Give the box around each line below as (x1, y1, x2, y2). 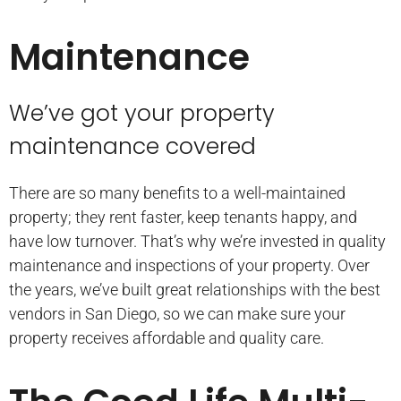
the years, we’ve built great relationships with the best (9, 280, 380, 300)
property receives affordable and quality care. (9, 328, 324, 348)
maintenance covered (9, 131, 256, 163)
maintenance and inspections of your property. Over (9, 256, 370, 276)
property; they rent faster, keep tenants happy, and (9, 208, 357, 227)
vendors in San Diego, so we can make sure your (9, 304, 346, 324)
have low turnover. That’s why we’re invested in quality (9, 232, 386, 252)
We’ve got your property (9, 98, 275, 130)
